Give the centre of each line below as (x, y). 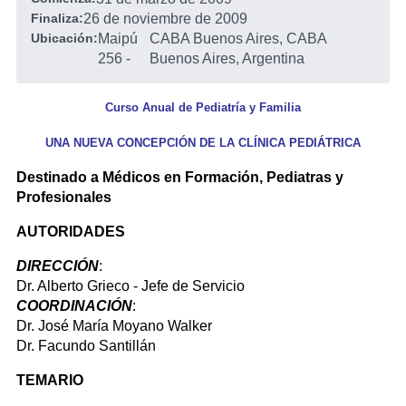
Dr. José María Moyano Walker (114, 326)
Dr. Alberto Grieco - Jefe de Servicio (130, 286)
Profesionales (64, 197)
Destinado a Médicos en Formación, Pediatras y (180, 177)
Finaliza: (57, 18)
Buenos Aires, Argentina (227, 58)
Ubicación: (64, 38)
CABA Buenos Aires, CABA (237, 39)
